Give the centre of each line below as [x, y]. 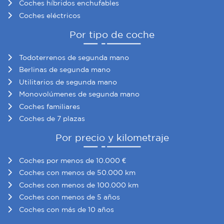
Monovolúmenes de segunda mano [79, 94]
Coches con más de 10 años [66, 209]
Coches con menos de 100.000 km [79, 185]
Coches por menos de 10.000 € [72, 160]
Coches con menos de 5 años [69, 197]
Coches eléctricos [50, 15]
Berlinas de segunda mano [65, 70]
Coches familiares [49, 106]
